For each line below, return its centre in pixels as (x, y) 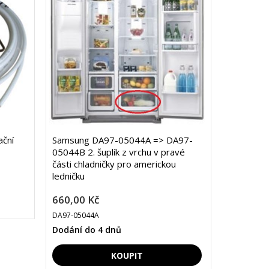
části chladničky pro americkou (114, 164)
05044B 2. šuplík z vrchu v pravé (118, 152)
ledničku (68, 176)
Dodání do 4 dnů (86, 230)
